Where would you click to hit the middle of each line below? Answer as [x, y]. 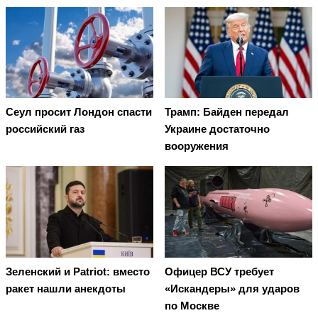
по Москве [192, 305]
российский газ [45, 129]
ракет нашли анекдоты [66, 288]
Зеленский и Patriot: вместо [78, 271]
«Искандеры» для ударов [232, 288]
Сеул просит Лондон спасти [79, 112]
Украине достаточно [217, 129]
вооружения [197, 146]
